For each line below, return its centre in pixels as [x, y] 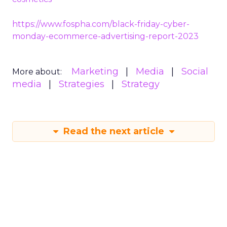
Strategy [141, 84]
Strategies [82, 84]
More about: [37, 71]
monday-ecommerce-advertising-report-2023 [105, 36]
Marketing [95, 71]
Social [195, 71]
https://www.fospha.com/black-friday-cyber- [101, 24]
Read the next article [113, 131]
